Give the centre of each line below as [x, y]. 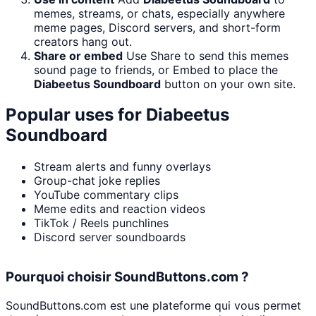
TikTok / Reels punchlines [101, 223]
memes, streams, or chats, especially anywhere [159, 13]
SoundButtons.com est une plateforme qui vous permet [153, 305]
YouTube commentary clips [106, 195]
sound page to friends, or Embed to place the [156, 69]
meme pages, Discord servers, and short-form [157, 27]
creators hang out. [83, 41]
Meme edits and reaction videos [120, 209]
